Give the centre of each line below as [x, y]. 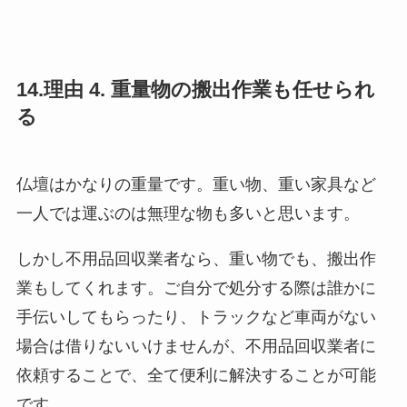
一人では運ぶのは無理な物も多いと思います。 [188, 214]
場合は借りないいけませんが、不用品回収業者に [196, 347]
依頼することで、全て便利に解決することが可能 [196, 376]
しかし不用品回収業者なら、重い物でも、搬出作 [196, 259]
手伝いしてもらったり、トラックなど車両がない [196, 318]
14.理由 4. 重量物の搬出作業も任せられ [195, 90]
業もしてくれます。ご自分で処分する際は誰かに [196, 288]
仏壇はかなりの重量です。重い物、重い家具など [196, 185]
